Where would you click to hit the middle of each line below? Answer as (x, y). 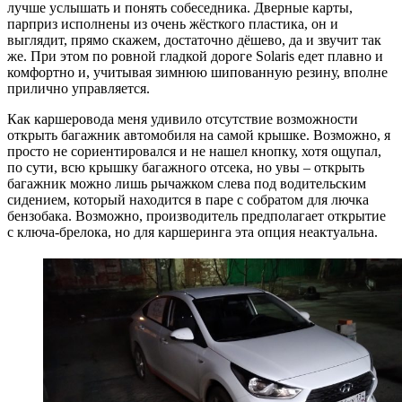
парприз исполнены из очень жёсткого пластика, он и (173, 24)
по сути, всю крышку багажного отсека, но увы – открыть (186, 168)
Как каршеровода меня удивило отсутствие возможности (183, 119)
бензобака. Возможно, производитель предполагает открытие (197, 216)
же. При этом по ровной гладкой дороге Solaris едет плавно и (195, 57)
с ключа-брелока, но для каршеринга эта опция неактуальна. (192, 232)
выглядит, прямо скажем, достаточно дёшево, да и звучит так (194, 40)
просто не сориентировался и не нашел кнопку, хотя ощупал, (194, 152)
